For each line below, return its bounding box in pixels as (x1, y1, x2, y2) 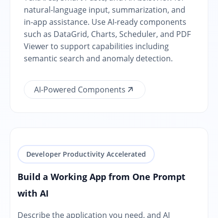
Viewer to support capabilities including (24, 40, 169, 52)
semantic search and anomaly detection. (24, 53, 173, 64)
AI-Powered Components (34, 84, 126, 95)
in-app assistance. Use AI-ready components (24, 16, 186, 27)
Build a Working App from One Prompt (18, 170, 185, 182)
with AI (18, 187, 49, 199)
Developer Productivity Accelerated (26, 149, 146, 159)
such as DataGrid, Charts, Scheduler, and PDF (24, 28, 191, 39)
